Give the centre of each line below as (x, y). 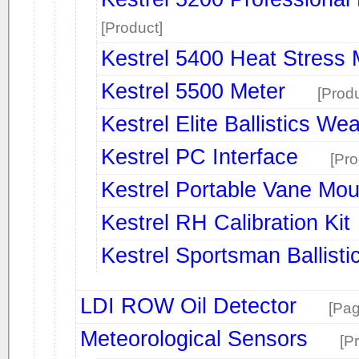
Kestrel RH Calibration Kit (226, 222)
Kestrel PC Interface (200, 157)
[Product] (132, 28)
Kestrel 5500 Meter (193, 91)
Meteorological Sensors (194, 339)
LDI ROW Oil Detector (188, 306)
